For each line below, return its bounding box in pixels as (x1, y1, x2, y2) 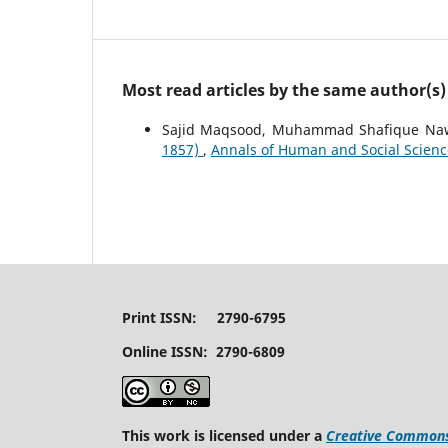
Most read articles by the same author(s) (122, 78, 446, 101)
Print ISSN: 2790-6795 (122, 307, 286, 327)
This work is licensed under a (122, 425, 326, 445)
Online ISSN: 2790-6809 (122, 341, 285, 361)
